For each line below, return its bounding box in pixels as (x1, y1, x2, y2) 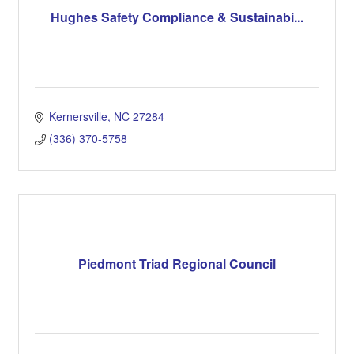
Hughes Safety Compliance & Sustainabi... (51, 8, 303, 27)
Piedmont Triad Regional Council (78, 254, 276, 273)
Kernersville (48, 107, 107, 124)
